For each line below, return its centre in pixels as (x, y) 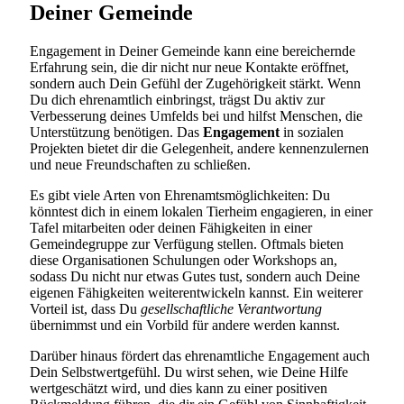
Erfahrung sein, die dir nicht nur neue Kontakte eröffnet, (189, 68)
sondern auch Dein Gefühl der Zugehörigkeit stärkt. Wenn (195, 84)
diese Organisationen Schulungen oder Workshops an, (184, 261)
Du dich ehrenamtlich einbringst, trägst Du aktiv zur (177, 100)
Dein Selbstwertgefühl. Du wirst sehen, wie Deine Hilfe (189, 372)
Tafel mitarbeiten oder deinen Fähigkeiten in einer (171, 228)
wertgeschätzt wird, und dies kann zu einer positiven (179, 389)
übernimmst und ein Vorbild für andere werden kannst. (185, 326)
